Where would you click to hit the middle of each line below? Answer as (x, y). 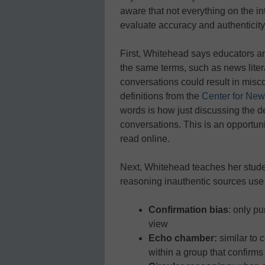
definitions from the (161, 96)
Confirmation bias (188, 210)
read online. (145, 139)
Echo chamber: (183, 238)
